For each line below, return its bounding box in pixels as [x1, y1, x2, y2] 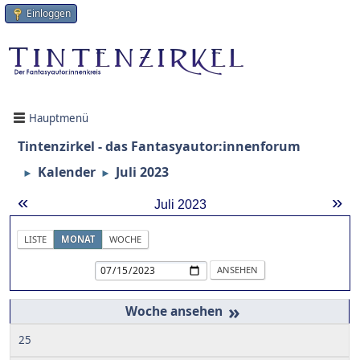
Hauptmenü [29, 110, 88, 125]
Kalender [38, 163, 96, 182]
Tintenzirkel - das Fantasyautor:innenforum [18, 137, 301, 156]
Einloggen [27, 6, 71, 20]
